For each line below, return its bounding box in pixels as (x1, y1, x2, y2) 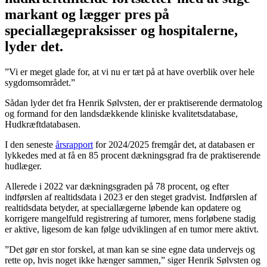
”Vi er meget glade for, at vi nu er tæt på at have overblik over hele (5, 66, 254, 77)
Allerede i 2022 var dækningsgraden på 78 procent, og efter (5, 181, 229, 191)
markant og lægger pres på (5, 6, 169, 22)
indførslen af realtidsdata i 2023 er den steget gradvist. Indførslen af (5, 191, 257, 202)
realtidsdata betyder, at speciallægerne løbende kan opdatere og (5, 202, 241, 213)
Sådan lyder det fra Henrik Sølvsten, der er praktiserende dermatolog (5, 97, 262, 108)
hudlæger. (5, 160, 42, 171)
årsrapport (55, 139, 93, 150)
